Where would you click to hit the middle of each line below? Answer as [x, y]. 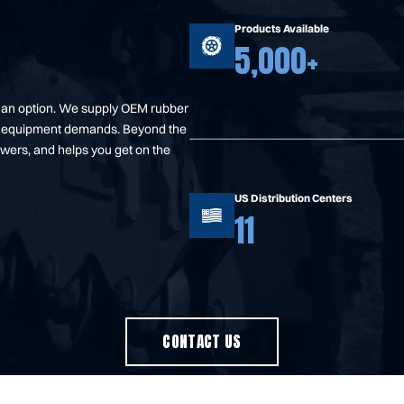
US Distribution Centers [294, 197]
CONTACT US [202, 342]
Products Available [282, 28]
